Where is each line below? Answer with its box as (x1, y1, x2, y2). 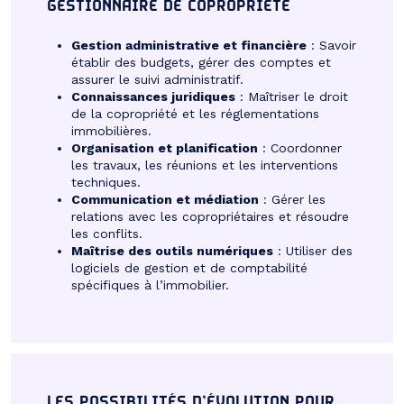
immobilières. (71, 123, 151, 138)
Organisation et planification (71, 140, 258, 155)
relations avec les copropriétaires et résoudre (71, 208, 349, 224)
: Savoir (307, 37, 356, 52)
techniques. (71, 174, 141, 189)
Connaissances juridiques (71, 88, 235, 104)
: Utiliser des (273, 243, 353, 258)
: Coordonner (258, 140, 342, 155)
